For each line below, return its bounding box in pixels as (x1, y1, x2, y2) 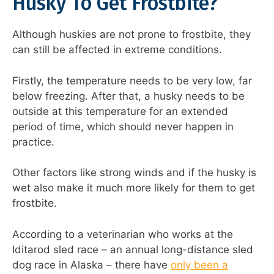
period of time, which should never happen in (12, 120, 234, 133)
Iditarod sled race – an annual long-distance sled (12, 243, 253, 256)
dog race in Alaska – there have (12, 258, 171, 271)
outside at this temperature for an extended (12, 105, 228, 117)
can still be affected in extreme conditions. (12, 43, 222, 56)
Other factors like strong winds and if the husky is (12, 166, 256, 179)
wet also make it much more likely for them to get (12, 182, 255, 194)
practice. (12, 135, 54, 148)
